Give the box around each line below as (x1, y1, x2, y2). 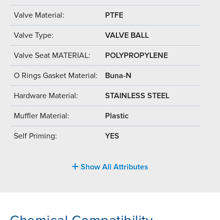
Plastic (105, 110, 129, 121)
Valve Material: (14, 10, 64, 20)
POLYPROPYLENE (105, 50, 168, 60)
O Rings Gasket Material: (14, 70, 98, 81)
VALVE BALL (105, 30, 149, 40)
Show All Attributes (79, 162, 148, 172)
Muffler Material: (14, 110, 69, 121)
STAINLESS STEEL (105, 90, 169, 101)
